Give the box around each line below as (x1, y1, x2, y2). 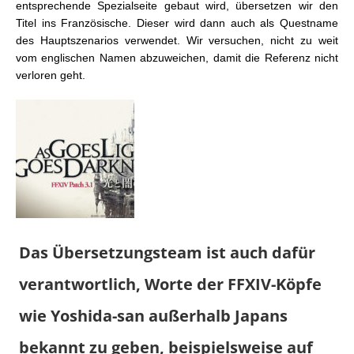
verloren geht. (16, 69, 85, 82)
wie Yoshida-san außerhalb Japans (19, 305, 288, 327)
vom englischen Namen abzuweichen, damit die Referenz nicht (16, 51, 338, 65)
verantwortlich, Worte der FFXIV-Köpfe (19, 273, 322, 296)
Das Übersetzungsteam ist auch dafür (19, 242, 315, 264)
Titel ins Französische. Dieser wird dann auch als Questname (16, 17, 338, 30)
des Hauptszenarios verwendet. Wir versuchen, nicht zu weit (16, 34, 338, 47)
